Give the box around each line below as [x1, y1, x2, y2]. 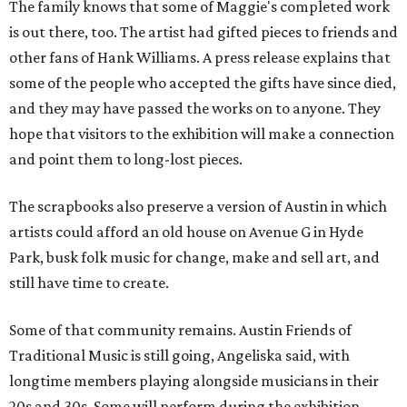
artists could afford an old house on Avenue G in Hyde [9, 222, 363, 241]
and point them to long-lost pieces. [9, 149, 243, 168]
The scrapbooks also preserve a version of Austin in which [9, 196, 387, 215]
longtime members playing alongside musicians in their [9, 371, 379, 390]
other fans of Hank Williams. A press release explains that [9, 47, 391, 66]
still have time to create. [9, 273, 169, 292]
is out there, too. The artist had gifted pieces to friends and [9, 22, 398, 41]
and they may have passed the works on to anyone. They [9, 98, 381, 117]
